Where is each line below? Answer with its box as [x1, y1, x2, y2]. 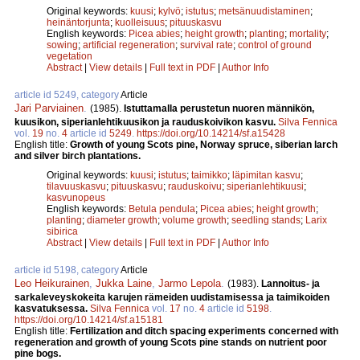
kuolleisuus [115, 16, 165, 28]
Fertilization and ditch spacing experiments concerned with [70, 325, 338, 337]
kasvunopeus [47, 191, 105, 203]
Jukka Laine [96, 276, 152, 289]
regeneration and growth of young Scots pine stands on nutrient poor [14, 336, 327, 348]
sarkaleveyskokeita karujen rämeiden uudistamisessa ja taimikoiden [14, 291, 329, 303]
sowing [47, 39, 78, 51]
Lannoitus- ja [261, 277, 320, 289]
